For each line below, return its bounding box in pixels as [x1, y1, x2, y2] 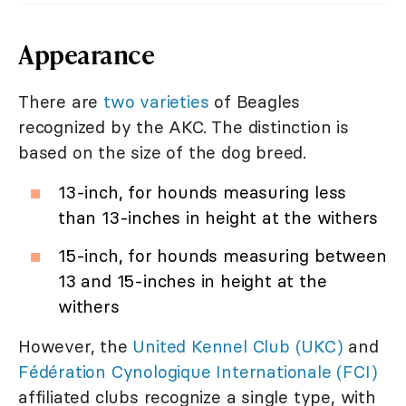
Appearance [18, 36, 154, 72]
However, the [18, 335, 133, 358]
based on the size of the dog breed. [18, 141, 306, 164]
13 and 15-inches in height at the [58, 270, 327, 293]
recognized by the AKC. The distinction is [18, 116, 349, 139]
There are [18, 91, 104, 113]
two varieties [103, 91, 209, 113]
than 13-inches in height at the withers [58, 207, 379, 229]
